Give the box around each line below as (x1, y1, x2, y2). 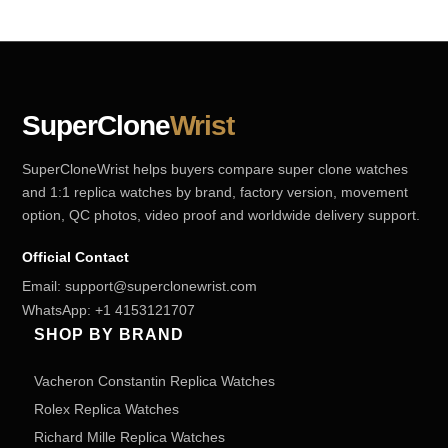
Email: (22, 278, 65, 294)
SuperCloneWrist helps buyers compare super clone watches (22, 161, 408, 177)
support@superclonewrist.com (65, 278, 257, 294)
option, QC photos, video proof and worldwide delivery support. (22, 207, 420, 223)
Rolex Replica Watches (34, 401, 179, 417)
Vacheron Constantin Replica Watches (34, 373, 275, 389)
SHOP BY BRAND (34, 326, 184, 343)
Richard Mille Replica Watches (34, 429, 225, 445)
